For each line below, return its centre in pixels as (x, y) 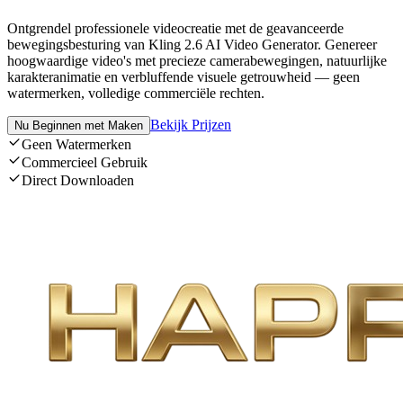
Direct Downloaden (78, 181)
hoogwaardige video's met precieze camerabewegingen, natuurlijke (197, 61)
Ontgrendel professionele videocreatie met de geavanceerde (175, 29)
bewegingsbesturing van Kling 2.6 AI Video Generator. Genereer (192, 45)
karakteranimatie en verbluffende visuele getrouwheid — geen (184, 77)
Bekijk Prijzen (191, 125)
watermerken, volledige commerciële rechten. (136, 94)
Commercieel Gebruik (85, 163)
